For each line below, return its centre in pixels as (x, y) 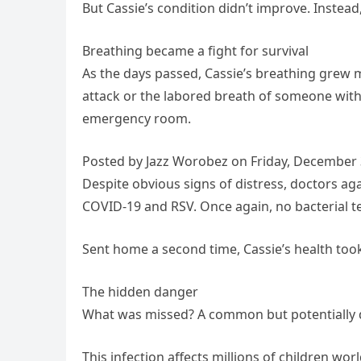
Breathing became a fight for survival (195, 51)
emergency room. (137, 119)
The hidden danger (140, 292)
